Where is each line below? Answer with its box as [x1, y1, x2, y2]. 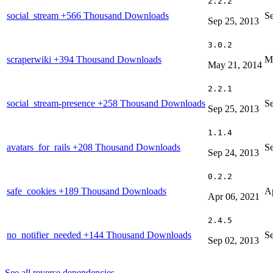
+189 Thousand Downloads [58, 185, 166, 196]
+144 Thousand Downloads [83, 229, 191, 240]
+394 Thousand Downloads [54, 54, 161, 65]
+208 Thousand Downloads [73, 141, 180, 152]
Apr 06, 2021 [208, 191, 260, 202]
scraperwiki [7, 54, 54, 65]
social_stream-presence [7, 97, 97, 108]
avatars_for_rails [7, 141, 73, 152]
